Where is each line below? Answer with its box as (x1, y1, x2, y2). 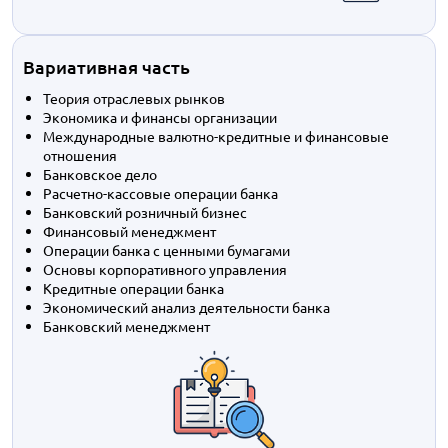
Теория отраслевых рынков (43, 89, 225, 107)
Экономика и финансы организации (43, 108, 277, 126)
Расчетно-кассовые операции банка (43, 184, 278, 202)
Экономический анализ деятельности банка (43, 298, 330, 316)
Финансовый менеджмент (43, 222, 216, 240)
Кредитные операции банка (43, 279, 224, 297)
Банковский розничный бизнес (43, 203, 247, 221)
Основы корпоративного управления (43, 260, 287, 278)
